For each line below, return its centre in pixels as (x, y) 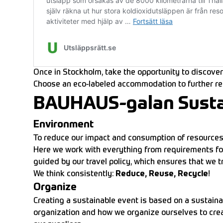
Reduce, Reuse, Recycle (162, 174)
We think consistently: (74, 174)
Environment (63, 125)
